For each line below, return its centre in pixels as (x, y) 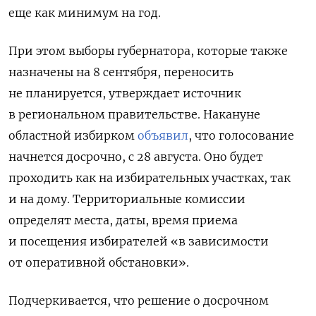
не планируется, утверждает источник (125, 93)
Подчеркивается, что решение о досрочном (139, 301)
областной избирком (73, 136)
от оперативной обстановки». (99, 263)
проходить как (54, 178)
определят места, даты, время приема (123, 220)
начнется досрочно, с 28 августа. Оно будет (136, 157)
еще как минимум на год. (85, 13)
